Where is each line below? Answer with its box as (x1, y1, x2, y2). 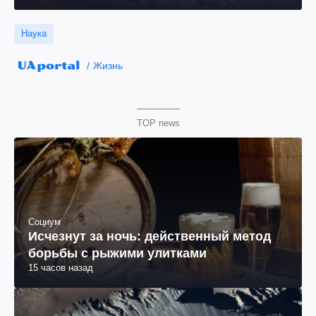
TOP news (136, 118, 180, 128)
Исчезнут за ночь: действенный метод (28, 229, 271, 244)
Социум (28, 217, 61, 228)
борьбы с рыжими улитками (28, 246, 207, 261)
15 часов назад (28, 262, 93, 274)
